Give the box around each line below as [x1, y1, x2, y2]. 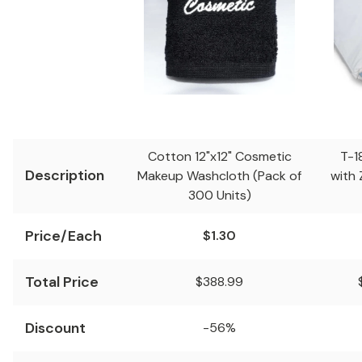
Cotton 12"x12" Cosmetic [147, 148, 292, 165]
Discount [25, 318, 86, 338]
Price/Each [25, 226, 102, 246]
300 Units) [187, 187, 251, 204]
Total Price [25, 272, 99, 292]
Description [25, 166, 104, 185]
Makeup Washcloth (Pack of [137, 167, 301, 184]
